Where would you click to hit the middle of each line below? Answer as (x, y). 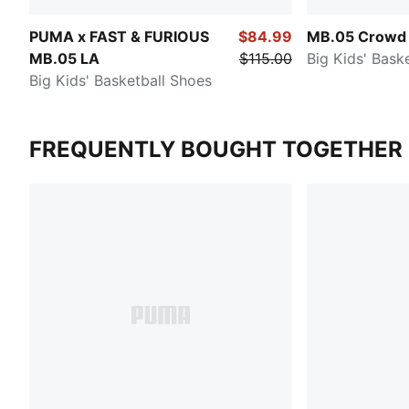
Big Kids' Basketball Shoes (121, 80)
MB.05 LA (64, 58)
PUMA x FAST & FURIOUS (119, 36)
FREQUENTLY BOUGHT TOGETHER (216, 149)
